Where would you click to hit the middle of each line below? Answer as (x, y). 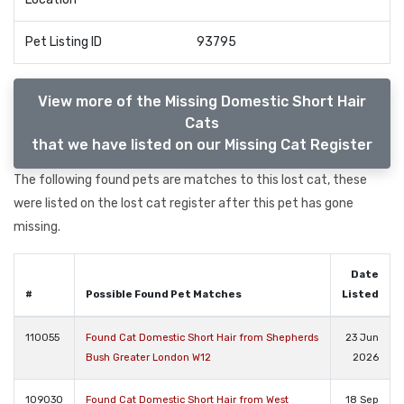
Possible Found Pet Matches (164, 294)
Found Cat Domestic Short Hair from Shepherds (202, 337)
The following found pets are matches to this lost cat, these (190, 179)
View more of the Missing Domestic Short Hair (202, 101)
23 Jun (362, 337)
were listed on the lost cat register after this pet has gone (184, 203)
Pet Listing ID (64, 42)
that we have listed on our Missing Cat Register (202, 144)
